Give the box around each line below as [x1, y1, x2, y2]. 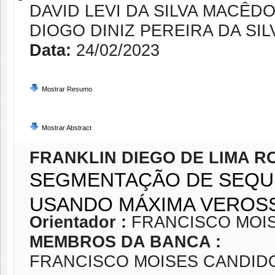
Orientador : [29, 213, 131, 231]
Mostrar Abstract [42, 124, 91, 131]
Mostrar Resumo [42, 85, 92, 93]
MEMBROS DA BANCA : [29, 233, 221, 251]
